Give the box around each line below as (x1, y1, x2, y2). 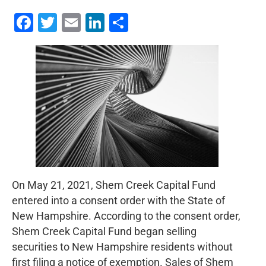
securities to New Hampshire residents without (12, 241, 233, 254)
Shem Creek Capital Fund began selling (12, 226, 197, 238)
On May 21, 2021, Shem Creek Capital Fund (12, 179, 216, 192)
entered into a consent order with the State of (12, 195, 225, 207)
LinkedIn (104, 11, 176, 34)
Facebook (33, 11, 115, 34)
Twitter (57, 11, 115, 34)
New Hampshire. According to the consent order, (12, 210, 240, 223)
